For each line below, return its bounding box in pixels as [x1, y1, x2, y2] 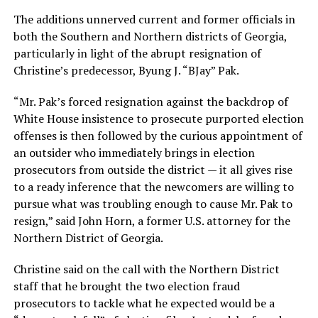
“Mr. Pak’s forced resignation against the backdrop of [13, 93, 288, 109]
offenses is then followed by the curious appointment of [13, 127, 302, 143]
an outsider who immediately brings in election [13, 144, 255, 160]
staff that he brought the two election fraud [13, 278, 240, 294]
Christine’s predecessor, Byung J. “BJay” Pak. [13, 62, 239, 78]
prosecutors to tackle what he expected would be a [13, 295, 275, 311]
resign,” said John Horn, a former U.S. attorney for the [13, 212, 290, 229]
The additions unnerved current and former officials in [13, 11, 295, 27]
